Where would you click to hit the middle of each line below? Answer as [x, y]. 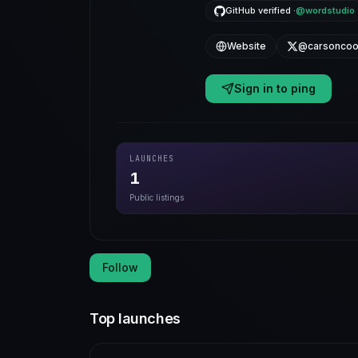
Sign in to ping [275, 88]
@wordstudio [325, 10]
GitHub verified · [261, 10]
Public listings [157, 197]
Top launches [135, 318]
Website [247, 46]
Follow [120, 267]
